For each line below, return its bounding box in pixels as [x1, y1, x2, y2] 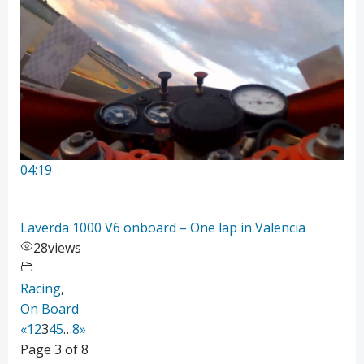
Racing [20, 279, 61, 297]
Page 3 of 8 [20, 340, 89, 358]
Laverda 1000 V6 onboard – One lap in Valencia [20, 218, 305, 236]
